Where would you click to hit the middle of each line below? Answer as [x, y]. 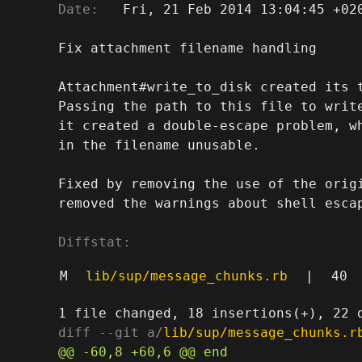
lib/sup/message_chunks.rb [186, 276]
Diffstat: [95, 242]
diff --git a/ [111, 332]
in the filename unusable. [159, 145]
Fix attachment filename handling [187, 48]
